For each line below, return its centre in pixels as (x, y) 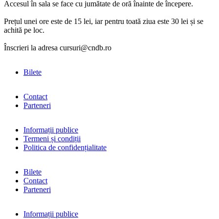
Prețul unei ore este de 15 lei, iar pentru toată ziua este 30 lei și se (104, 21)
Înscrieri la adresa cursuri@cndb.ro (58, 47)
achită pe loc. (24, 30)
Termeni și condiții (52, 138)
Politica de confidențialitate (65, 147)
